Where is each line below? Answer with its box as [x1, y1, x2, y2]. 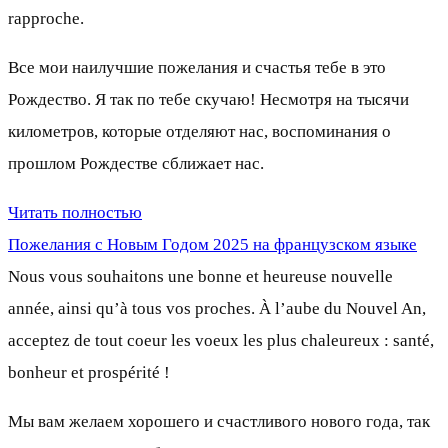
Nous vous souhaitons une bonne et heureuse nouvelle [8, 266, 393, 286]
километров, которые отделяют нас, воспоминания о [8, 121, 391, 141]
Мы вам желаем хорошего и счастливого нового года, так [8, 411, 430, 431]
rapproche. [8, 8, 84, 28]
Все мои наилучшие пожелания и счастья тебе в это [8, 57, 386, 77]
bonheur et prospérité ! [8, 362, 170, 382]
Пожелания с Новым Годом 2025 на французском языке [8, 234, 417, 254]
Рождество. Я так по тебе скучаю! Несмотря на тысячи [8, 89, 409, 109]
